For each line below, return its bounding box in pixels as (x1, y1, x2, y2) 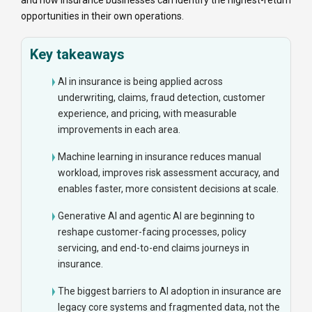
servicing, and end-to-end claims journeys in (58, 242, 249, 254)
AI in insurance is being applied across (58, 76, 223, 88)
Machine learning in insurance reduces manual (58, 151, 261, 163)
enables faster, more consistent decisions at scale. (58, 183, 279, 195)
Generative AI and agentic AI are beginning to (58, 210, 255, 222)
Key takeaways (30, 46, 125, 63)
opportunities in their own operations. (21, 10, 184, 22)
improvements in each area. (58, 124, 180, 136)
